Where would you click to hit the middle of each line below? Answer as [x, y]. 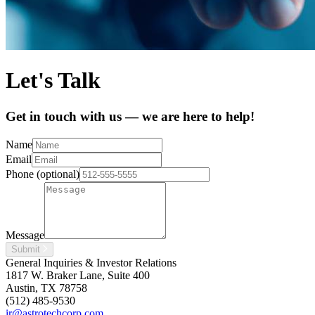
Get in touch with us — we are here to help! [130, 116]
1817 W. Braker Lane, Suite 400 [78, 275]
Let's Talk [53, 81]
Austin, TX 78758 [46, 288]
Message [25, 235]
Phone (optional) [43, 174]
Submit [27, 249]
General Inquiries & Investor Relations [91, 262]
